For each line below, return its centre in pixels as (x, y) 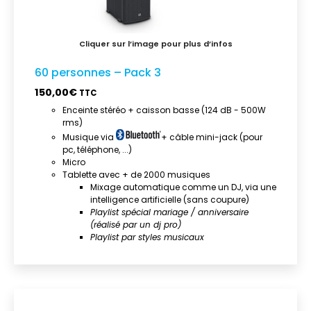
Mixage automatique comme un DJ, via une (183, 187)
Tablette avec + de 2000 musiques (136, 174)
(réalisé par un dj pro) (136, 224)
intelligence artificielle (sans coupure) (170, 199)
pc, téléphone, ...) (97, 149)
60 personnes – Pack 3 (98, 73)
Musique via (89, 137)
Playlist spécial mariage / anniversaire (169, 212)
